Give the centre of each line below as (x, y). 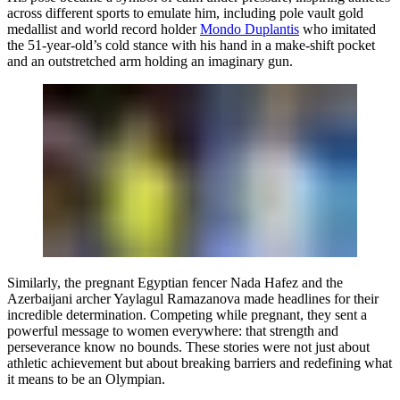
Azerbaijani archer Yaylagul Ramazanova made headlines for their (193, 298)
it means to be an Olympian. (86, 379)
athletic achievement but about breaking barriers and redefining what (200, 362)
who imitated (337, 29)
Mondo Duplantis (250, 29)
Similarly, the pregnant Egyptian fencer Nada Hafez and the (175, 282)
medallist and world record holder (104, 29)
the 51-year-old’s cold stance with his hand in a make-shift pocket (191, 46)
